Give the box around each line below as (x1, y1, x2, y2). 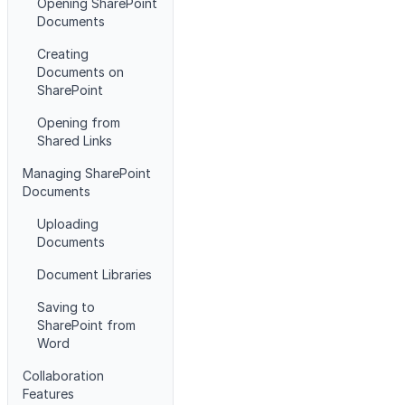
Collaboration (23, 368, 104, 383)
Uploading (37, 216, 99, 231)
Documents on (37, 64, 124, 80)
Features (23, 386, 74, 401)
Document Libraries (37, 267, 152, 282)
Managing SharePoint (23, 165, 151, 181)
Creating (37, 46, 89, 61)
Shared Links (37, 133, 112, 148)
